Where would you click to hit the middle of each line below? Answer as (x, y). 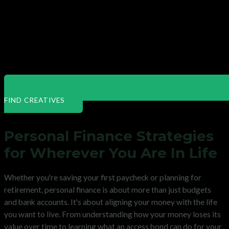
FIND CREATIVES (35, 100)
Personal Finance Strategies (109, 136)
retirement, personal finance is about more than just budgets (108, 189)
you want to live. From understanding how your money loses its (112, 214)
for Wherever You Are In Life (111, 153)
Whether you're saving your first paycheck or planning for (103, 177)
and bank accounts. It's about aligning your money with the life (111, 202)
